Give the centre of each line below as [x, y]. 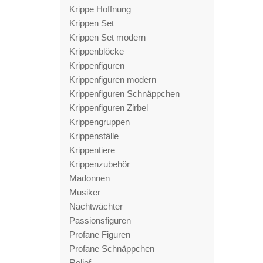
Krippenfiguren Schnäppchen [124, 94]
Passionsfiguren [100, 220]
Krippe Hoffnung [100, 9]
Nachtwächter [96, 206]
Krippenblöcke [97, 51]
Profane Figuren [100, 235]
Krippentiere [92, 150]
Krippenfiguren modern [113, 80]
